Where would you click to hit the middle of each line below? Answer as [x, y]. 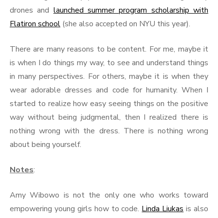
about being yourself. [45, 145]
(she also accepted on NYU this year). [125, 24]
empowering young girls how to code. [76, 209]
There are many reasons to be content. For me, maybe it [109, 49]
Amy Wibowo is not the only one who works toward [109, 195]
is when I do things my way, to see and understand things [109, 63]
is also [196, 209]
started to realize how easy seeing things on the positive [109, 104]
